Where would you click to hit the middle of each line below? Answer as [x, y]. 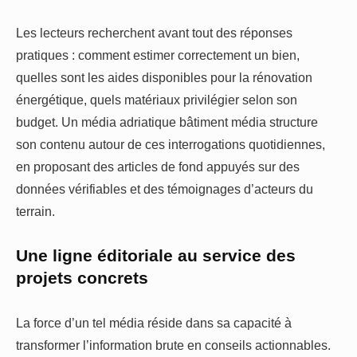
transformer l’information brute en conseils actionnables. [173, 345]
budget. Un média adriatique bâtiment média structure [167, 122]
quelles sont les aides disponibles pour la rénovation [164, 77]
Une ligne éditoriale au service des [156, 255]
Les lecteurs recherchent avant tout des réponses [154, 32]
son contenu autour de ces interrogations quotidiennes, [171, 144]
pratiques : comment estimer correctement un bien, [158, 55]
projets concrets [82, 278]
